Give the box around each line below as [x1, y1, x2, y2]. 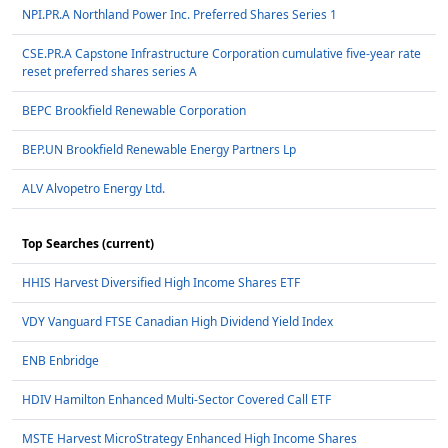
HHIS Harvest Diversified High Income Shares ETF [22, 274, 300, 292]
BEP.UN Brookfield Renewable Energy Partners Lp [22, 141, 296, 159]
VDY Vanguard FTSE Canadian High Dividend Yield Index [22, 313, 333, 331]
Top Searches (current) [22, 235, 154, 253]
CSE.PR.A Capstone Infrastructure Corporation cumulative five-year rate [22, 45, 421, 63]
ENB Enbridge [22, 352, 99, 370]
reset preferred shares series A [22, 63, 197, 81]
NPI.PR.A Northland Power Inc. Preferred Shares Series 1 [22, 6, 337, 24]
